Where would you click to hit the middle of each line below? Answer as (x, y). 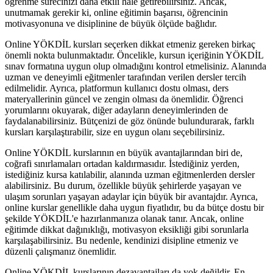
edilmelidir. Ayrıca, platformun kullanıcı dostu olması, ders (117, 88)
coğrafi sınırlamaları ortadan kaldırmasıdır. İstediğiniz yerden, (122, 163)
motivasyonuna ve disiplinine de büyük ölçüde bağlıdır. (111, 23)
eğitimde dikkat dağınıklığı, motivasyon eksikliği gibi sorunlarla (127, 229)
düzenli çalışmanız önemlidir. (61, 251)
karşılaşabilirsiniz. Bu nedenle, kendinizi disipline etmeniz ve (122, 240)
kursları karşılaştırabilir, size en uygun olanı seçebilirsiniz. (115, 132)
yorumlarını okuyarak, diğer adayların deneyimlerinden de (116, 110)
